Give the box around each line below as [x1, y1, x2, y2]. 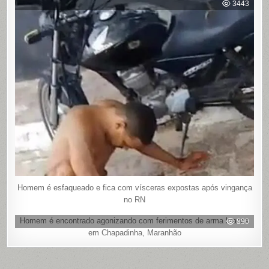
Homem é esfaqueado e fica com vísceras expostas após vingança [17, 183, 252, 192]
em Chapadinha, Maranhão [88, 228, 181, 237]
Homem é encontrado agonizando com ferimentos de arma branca [20, 216, 249, 225]
